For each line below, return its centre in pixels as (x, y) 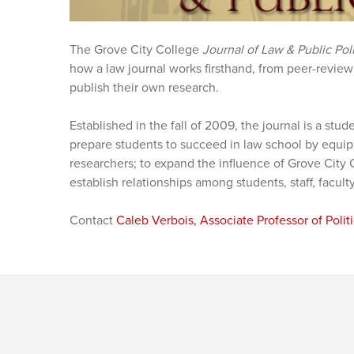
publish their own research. (144, 87)
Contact (93, 220)
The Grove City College (136, 49)
